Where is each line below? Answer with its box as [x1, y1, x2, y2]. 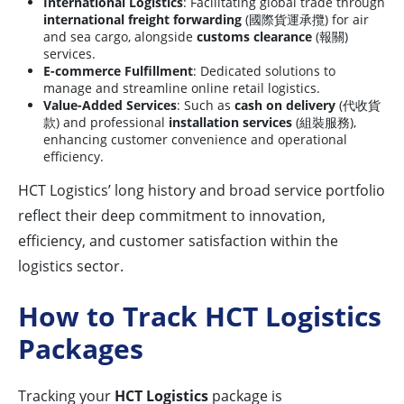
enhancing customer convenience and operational [43, 131, 347, 149]
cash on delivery [234, 96, 335, 115]
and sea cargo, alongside [43, 28, 197, 46]
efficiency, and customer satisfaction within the [18, 231, 338, 252]
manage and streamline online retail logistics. [43, 79, 320, 97]
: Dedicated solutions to [193, 62, 335, 80]
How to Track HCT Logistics [18, 298, 381, 335]
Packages [18, 330, 143, 368]
